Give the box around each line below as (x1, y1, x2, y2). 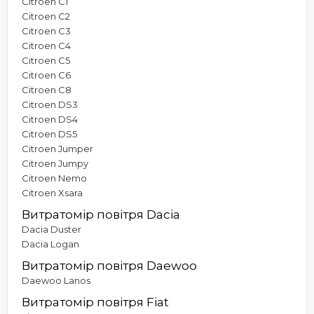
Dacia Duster (22, 223, 81, 235)
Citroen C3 (22, 25, 71, 36)
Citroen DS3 (22, 98, 78, 110)
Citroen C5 (22, 54, 70, 66)
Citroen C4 (22, 39, 71, 51)
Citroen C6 (22, 69, 71, 81)
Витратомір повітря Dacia (22, 207, 180, 221)
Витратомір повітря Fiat (22, 294, 169, 309)
